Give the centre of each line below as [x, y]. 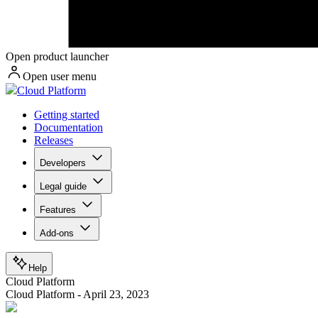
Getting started [67, 115]
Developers [63, 163]
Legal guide [63, 187]
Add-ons [57, 234]
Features [58, 210]
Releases [54, 141]
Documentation [68, 128]
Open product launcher [57, 57]
